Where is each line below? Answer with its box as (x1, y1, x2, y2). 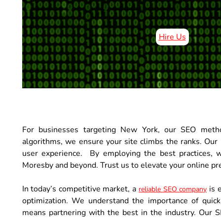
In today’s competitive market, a (22, 183, 139, 194)
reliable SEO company (139, 184, 207, 194)
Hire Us (158, 31, 186, 42)
